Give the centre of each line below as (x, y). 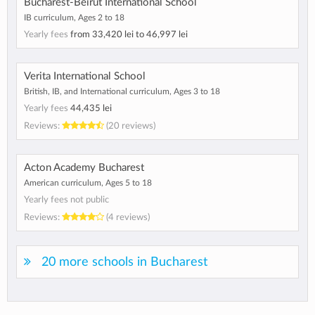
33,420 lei (113, 34)
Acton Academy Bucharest (84, 167)
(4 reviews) (127, 217)
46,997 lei (167, 34)
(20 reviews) (130, 126)
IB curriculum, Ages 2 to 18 (74, 17)
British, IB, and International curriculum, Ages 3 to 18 (122, 91)
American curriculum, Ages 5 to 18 (88, 182)
